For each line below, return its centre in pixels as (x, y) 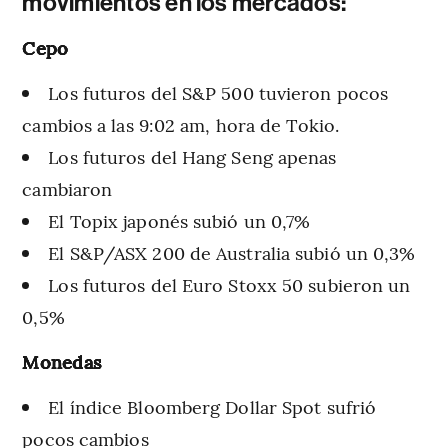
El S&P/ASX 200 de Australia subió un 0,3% (232, 252)
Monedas (62, 361)
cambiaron (67, 188)
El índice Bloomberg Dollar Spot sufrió (212, 406)
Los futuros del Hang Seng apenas (192, 156)
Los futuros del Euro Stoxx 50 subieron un (229, 284)
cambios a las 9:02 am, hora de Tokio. (181, 124)
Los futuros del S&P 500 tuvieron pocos (218, 92)
